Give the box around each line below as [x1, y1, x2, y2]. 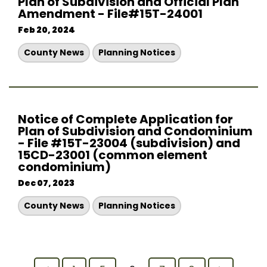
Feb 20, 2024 [18, 24, 75, 36]
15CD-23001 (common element [18, 147, 207, 163]
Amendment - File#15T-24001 [18, 5, 203, 22]
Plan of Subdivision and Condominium [18, 123, 253, 139]
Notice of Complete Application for [18, 111, 233, 128]
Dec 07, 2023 [18, 177, 74, 189]
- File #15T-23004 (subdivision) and [18, 135, 240, 151]
